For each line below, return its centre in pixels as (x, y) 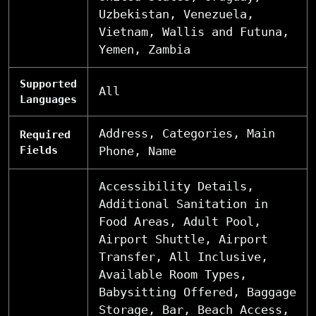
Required (45, 134)
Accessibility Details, (176, 186)
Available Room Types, (173, 274)
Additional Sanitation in (183, 203)
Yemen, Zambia (145, 49)
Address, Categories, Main (187, 133)
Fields (39, 150)
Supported (48, 84)
